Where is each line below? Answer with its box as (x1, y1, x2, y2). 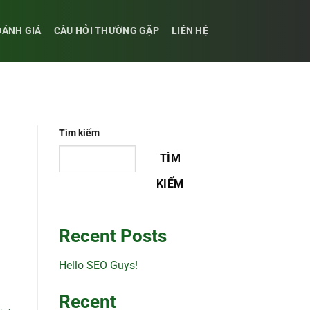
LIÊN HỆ (171, 25, 208, 37)
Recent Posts (58, 226, 167, 247)
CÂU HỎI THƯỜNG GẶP (53, 25, 159, 37)
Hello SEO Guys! (58, 259, 138, 273)
